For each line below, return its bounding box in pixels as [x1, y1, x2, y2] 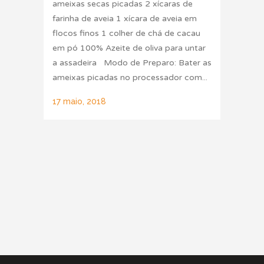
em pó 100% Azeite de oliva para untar [52, 42, 206, 53]
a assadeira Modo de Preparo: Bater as [52, 57, 212, 68]
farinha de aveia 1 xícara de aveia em [52, 13, 197, 24]
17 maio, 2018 [52, 96, 106, 106]
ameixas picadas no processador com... [52, 72, 207, 82]
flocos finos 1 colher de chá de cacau [52, 28, 200, 38]
